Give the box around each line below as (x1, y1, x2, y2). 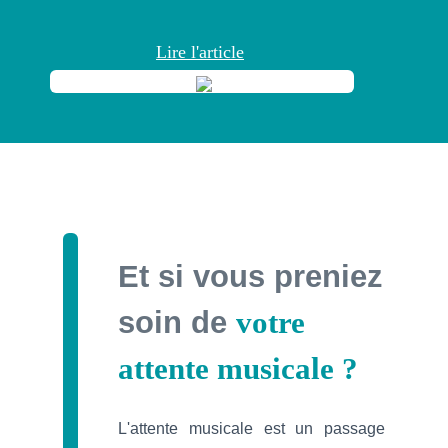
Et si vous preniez (117, 258, 383, 294)
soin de (117, 304, 236, 340)
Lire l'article (156, 42, 244, 62)
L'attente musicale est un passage (117, 419, 386, 437)
